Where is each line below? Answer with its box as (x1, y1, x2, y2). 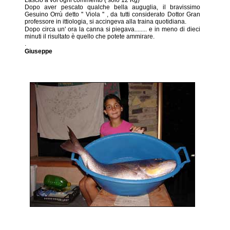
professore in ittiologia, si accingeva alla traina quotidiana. (25, 17, 186, 25)
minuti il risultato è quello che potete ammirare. (25, 32, 155, 40)
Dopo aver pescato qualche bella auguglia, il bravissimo (25, 3, 200, 11)
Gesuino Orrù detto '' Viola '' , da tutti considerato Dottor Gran (25, 10, 200, 18)
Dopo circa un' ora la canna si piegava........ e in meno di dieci (25, 25, 200, 33)
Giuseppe (25, 48, 52, 55)
